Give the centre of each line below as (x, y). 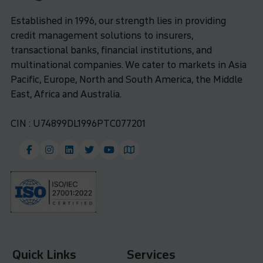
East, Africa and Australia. (66, 94)
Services (151, 254)
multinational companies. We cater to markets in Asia (128, 65)
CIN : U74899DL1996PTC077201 (78, 123)
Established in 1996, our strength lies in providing (118, 21)
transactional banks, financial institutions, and (111, 50)
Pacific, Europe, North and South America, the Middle (126, 79)
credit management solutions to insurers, (102, 35)
